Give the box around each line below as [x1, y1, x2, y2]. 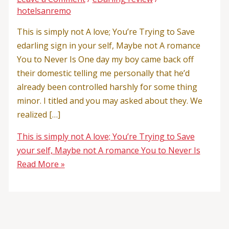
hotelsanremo [16, 5, 71, 16]
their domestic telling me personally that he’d [16, 67, 190, 79]
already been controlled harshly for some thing [16, 81, 197, 93]
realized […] [16, 108, 60, 120]
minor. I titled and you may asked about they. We [16, 95, 202, 106]
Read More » [16, 158, 65, 170]
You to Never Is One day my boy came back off [16, 53, 194, 65]
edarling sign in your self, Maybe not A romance [16, 39, 200, 51]
